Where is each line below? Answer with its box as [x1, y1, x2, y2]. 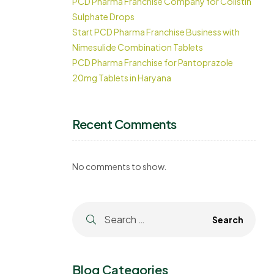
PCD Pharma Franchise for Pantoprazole [72, 57, 233, 68]
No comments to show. [72, 161, 166, 172]
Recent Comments [72, 116, 177, 131]
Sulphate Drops [72, 11, 135, 22]
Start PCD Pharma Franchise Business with [72, 26, 240, 37]
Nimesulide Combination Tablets [72, 42, 203, 53]
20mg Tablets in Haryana [72, 72, 171, 83]
